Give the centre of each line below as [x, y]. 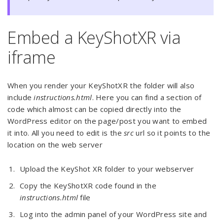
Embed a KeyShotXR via [94, 37]
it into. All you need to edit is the [66, 133]
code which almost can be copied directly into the [94, 109]
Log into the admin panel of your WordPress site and [113, 214]
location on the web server [55, 145]
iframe [32, 57]
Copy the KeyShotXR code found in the [88, 185]
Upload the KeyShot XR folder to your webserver [107, 169]
